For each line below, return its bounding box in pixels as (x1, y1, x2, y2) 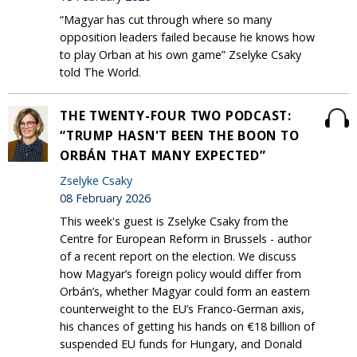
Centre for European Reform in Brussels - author (60, 231, 312, 247)
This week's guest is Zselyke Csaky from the (60, 214, 288, 229)
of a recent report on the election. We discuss (60, 249, 296, 265)
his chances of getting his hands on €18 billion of (60, 319, 315, 335)
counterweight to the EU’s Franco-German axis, (60, 301, 304, 317)
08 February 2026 (60, 190, 151, 206)
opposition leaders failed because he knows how (60, 29, 315, 45)
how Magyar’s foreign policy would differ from (60, 266, 301, 282)
